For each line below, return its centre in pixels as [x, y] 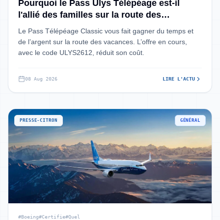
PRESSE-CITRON [39, 120]
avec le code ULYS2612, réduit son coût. [81, 53]
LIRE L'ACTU [179, 79]
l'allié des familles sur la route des [90, 15]
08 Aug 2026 [41, 79]
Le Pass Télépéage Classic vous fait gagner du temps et [106, 31]
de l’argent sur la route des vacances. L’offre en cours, [103, 42]
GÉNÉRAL [190, 120]
